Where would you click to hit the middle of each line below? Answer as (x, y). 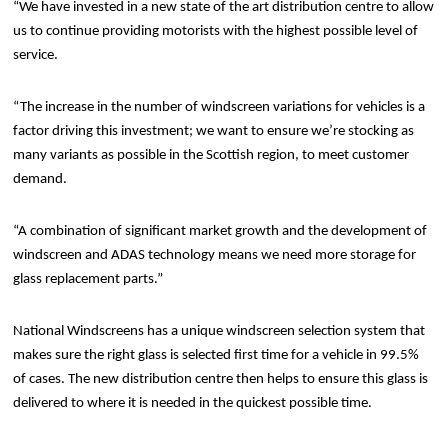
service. (36, 55)
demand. (40, 179)
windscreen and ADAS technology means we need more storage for (215, 255)
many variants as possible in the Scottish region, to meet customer (211, 155)
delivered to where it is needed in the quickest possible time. (193, 403)
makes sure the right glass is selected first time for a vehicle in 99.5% (216, 355)
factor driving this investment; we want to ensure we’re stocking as (214, 131)
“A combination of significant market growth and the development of (220, 231)
